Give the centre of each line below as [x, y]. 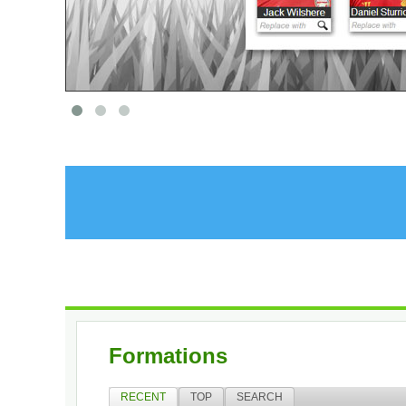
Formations [168, 355]
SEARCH [259, 397]
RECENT [143, 397]
